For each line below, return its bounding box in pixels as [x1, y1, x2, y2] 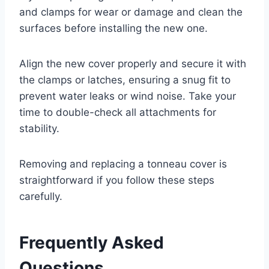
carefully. [19, 190, 62, 202]
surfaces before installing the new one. [19, 22, 208, 34]
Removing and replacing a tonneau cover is [19, 157, 227, 170]
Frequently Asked [19, 232, 164, 253]
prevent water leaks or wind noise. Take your [19, 89, 236, 102]
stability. [19, 122, 59, 134]
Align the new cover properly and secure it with [19, 57, 246, 70]
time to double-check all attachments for [19, 106, 216, 118]
